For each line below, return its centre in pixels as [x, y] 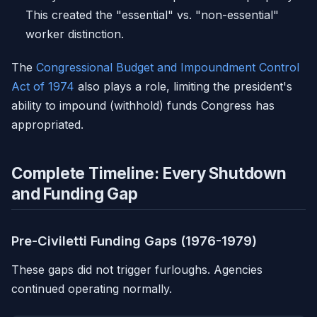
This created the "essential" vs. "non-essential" [152, 15]
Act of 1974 [43, 87]
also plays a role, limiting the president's [183, 87]
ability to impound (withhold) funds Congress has [143, 106]
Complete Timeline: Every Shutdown [149, 173]
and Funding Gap [75, 194]
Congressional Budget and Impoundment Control [168, 68]
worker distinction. [75, 34]
